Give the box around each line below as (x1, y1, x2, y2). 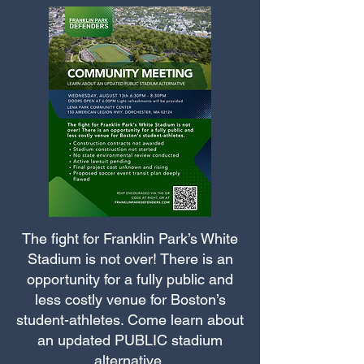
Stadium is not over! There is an (27, 250, 233, 267)
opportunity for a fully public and (27, 271, 233, 288)
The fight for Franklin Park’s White (22, 230, 238, 247)
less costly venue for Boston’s (34, 291, 226, 308)
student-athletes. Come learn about (16, 311, 244, 328)
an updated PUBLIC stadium (37, 331, 223, 349)
